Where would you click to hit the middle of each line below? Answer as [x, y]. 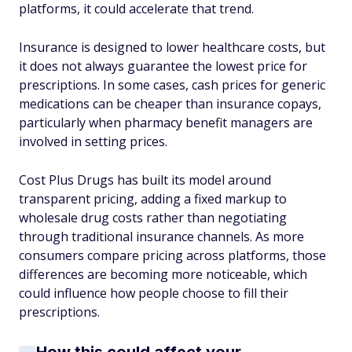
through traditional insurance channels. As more [161, 236]
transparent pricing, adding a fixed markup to [153, 199]
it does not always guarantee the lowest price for [163, 66]
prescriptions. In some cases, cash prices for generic [172, 85]
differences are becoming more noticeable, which [163, 274]
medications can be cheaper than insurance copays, [170, 104]
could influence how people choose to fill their [154, 293]
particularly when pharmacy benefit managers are [166, 123]
